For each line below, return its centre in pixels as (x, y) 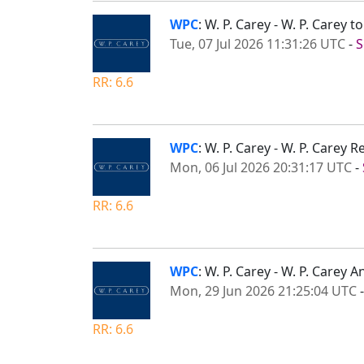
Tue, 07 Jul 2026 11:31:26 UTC (258, 43)
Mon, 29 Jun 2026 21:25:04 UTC (263, 290)
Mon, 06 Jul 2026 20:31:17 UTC (261, 167)
